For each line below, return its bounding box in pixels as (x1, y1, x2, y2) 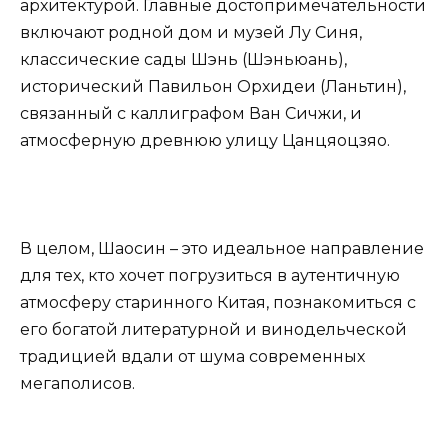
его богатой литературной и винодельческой (20, 320, 407, 339)
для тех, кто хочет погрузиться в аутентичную (20, 266, 400, 285)
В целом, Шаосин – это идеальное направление (20, 239, 424, 258)
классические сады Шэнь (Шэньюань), (20, 49, 347, 69)
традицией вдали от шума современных (20, 347, 365, 366)
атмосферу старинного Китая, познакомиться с (20, 293, 416, 312)
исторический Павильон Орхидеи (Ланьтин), (20, 76, 406, 96)
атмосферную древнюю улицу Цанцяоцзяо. (20, 130, 390, 150)
